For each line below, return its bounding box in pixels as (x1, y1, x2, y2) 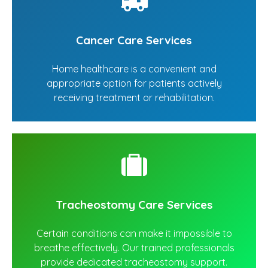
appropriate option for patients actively (46, 77, 222, 90)
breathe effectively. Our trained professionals (33, 242, 234, 254)
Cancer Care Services (76, 33, 192, 48)
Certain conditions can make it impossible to (36, 227, 232, 240)
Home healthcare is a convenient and (51, 63, 217, 75)
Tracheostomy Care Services (55, 197, 213, 212)
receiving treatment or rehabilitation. (53, 92, 215, 104)
